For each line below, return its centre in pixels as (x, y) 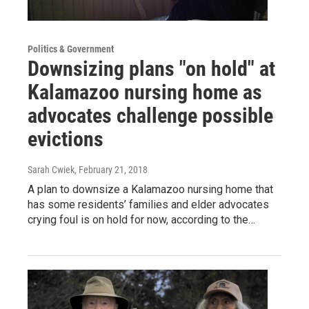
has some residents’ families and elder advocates (148, 205)
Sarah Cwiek (51, 170)
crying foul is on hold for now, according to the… (141, 220)
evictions (66, 139)
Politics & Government (71, 49)
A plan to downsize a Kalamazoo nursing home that (150, 190)
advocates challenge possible (150, 116)
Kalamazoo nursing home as (145, 92)
